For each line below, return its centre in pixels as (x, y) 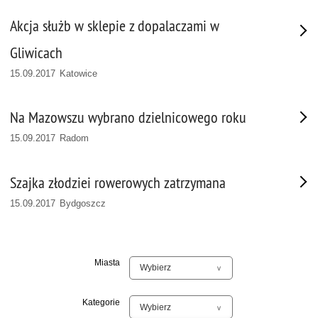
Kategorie (101, 302)
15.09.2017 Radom (50, 138)
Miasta (107, 263)
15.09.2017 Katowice (54, 73)
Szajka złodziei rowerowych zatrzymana (118, 182)
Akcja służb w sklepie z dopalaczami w (115, 26)
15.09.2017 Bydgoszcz (58, 203)
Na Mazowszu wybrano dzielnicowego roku (128, 118)
